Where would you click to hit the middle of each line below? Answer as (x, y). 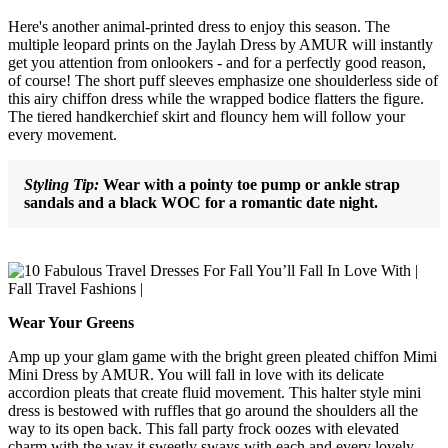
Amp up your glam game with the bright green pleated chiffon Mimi (222, 356)
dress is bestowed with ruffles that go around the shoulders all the (213, 410)
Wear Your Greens (71, 322)
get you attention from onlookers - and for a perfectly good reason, (217, 62)
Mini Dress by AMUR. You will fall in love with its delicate (196, 374)
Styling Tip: (61, 184)
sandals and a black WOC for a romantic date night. (201, 202)
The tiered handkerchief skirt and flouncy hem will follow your (206, 116)
